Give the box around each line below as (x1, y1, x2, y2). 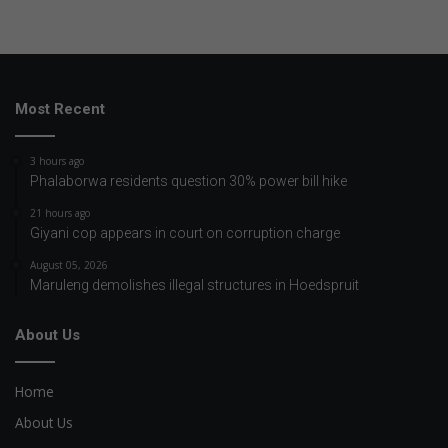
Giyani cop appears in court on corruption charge (30, 225, 340, 242)
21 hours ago (30, 206, 90, 221)
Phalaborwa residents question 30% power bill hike (30, 173, 347, 190)
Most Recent (15, 100, 105, 119)
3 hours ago (30, 154, 84, 169)
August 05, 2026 (30, 258, 108, 273)
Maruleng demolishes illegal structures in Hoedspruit (30, 277, 359, 294)
